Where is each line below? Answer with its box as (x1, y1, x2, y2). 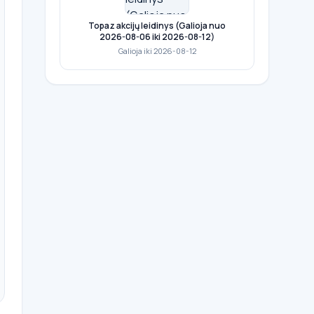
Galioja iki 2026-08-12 (118, 46, 196, 56)
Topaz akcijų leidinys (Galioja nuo (88, 20, 226, 32)
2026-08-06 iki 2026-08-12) (100, 31, 214, 43)
